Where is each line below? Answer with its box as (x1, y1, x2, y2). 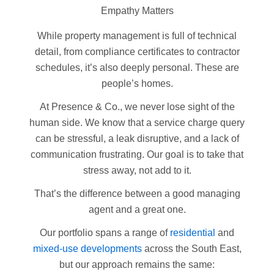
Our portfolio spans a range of (40, 228, 170, 239)
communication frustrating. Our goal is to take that (31, 149, 243, 160)
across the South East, (141, 243, 242, 254)
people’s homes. (101, 78, 173, 89)
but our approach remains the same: (59, 259, 215, 270)
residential (170, 228, 215, 239)
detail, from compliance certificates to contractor (34, 46, 240, 57)
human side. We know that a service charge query (29, 117, 245, 128)
